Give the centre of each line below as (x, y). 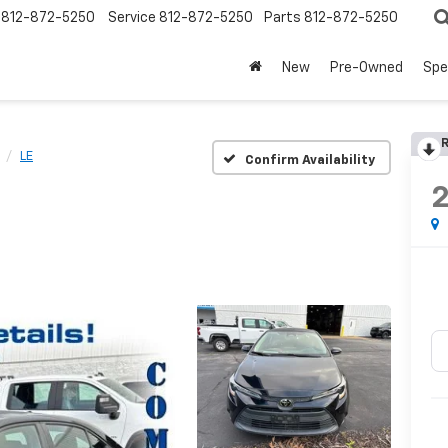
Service (132, 18)
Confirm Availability (310, 160)
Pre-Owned (366, 68)
